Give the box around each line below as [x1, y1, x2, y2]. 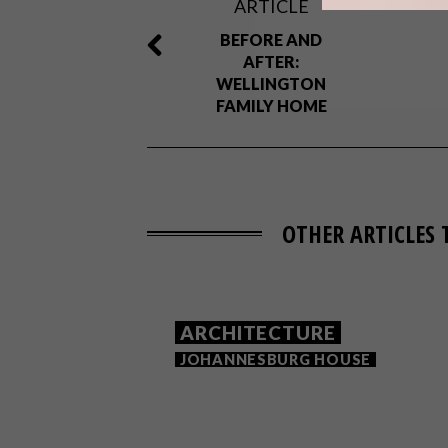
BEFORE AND [220, 30, 323, 49]
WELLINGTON [216, 74, 327, 93]
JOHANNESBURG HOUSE [180, 351, 371, 368]
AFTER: [243, 52, 300, 71]
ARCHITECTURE [180, 321, 336, 344]
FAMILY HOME [215, 96, 327, 115]
